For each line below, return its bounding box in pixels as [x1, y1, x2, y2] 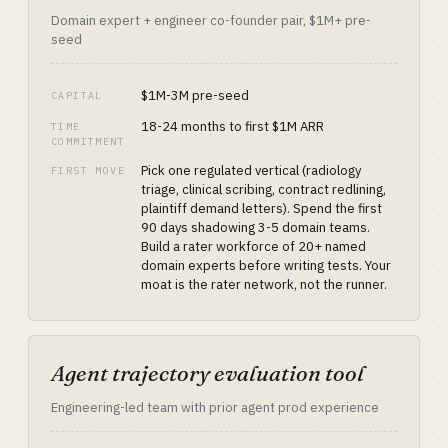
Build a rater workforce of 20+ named [141, 238, 366, 255]
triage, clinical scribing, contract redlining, [141, 181, 386, 198]
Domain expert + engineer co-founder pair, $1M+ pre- [51, 12, 371, 29]
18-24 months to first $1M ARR [141, 118, 324, 135]
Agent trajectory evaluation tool [51, 359, 364, 387]
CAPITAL [51, 89, 103, 102]
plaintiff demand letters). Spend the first [141, 200, 382, 217]
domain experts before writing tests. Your [141, 257, 391, 274]
